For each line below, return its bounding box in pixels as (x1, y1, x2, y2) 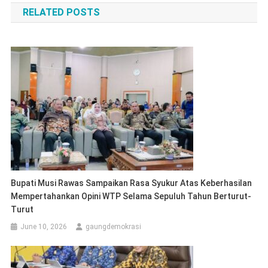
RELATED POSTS (22, 6, 100, 18)
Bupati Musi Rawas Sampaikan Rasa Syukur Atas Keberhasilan (11, 178, 252, 188)
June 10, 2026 (20, 222, 68, 231)
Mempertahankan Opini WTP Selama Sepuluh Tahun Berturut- (11, 191, 252, 201)
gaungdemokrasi (86, 222, 142, 231)
